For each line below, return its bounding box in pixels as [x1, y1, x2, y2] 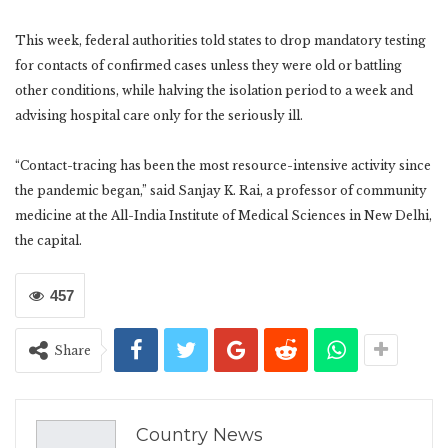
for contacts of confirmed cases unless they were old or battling [15, 57, 402, 73]
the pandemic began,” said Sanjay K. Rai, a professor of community [15, 182, 427, 198]
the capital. [15, 232, 82, 248]
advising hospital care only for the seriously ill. [15, 107, 303, 123]
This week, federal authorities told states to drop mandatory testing [15, 32, 426, 48]
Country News [136, 423, 263, 446]
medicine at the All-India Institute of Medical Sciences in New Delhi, [15, 207, 432, 223]
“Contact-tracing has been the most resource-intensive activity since [15, 157, 431, 173]
